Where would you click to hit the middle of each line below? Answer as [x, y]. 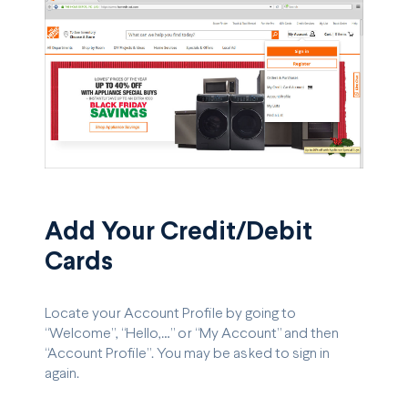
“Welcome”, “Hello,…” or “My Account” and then [192, 334]
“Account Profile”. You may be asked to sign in [187, 354]
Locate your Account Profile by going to [170, 314]
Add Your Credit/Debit [178, 233]
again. [62, 374]
